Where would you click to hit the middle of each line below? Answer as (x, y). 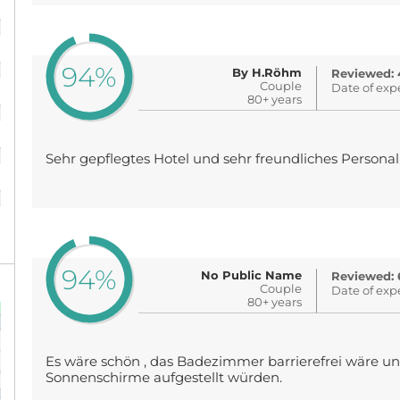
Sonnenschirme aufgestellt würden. (163, 378)
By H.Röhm (267, 72)
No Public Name (252, 275)
